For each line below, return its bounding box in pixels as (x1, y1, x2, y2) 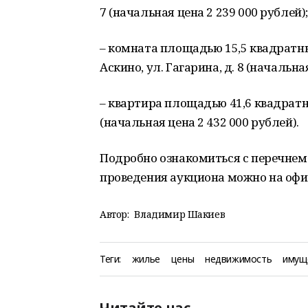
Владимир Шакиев (134, 208, 225, 221)
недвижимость (205, 252, 272, 265)
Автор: (100, 208, 129, 221)
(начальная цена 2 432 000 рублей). (100, 114, 299, 130)
